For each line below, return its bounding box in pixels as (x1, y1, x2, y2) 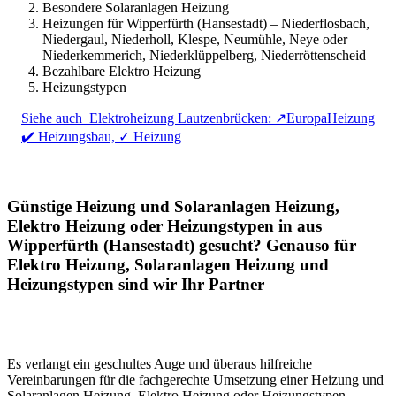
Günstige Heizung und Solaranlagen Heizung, (7, 196, 339, 216)
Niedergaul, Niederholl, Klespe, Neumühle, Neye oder (42, 31, 347, 47)
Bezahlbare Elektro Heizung (42, 63, 201, 79)
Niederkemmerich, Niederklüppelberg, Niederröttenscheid (42, 47, 366, 63)
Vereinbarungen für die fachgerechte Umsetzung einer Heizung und (7, 372, 384, 388)
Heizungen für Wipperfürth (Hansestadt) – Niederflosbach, (42, 15, 369, 31)
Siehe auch (21, 110, 82, 126)
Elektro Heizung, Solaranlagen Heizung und (7, 255, 329, 274)
